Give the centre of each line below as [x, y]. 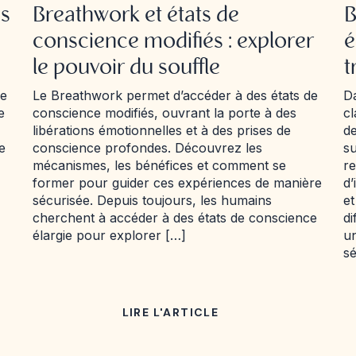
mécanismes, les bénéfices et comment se [159, 165]
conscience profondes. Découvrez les [147, 148]
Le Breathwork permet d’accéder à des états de [175, 95]
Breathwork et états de [136, 16]
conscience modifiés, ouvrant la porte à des [164, 113]
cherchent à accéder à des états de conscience [175, 218]
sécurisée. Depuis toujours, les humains [152, 200]
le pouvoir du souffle [126, 68]
